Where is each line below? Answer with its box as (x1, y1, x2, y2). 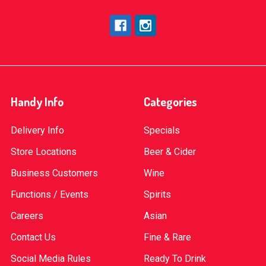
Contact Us (11, 231, 56, 243)
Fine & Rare (144, 231, 191, 243)
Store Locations (11, 145, 77, 157)
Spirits (144, 188, 171, 200)
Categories (144, 93, 197, 109)
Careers (11, 210, 43, 221)
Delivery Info (11, 124, 64, 136)
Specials (144, 124, 180, 136)
